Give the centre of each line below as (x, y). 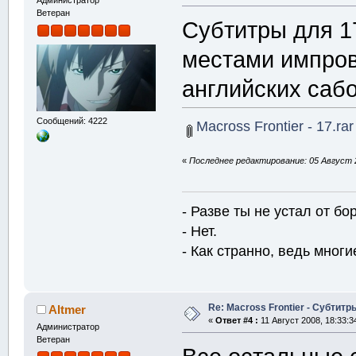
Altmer (68, 309)
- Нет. (200, 230)
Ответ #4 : (236, 320)
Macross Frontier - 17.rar (273, 126)
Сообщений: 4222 (72, 120)
